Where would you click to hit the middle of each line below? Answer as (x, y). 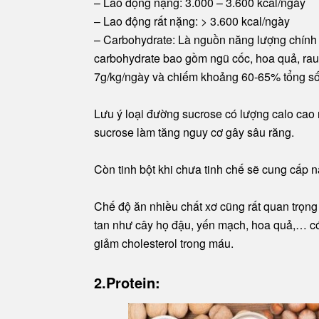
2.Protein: (127, 283)
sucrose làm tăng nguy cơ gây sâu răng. (194, 132)
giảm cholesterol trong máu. (164, 244)
